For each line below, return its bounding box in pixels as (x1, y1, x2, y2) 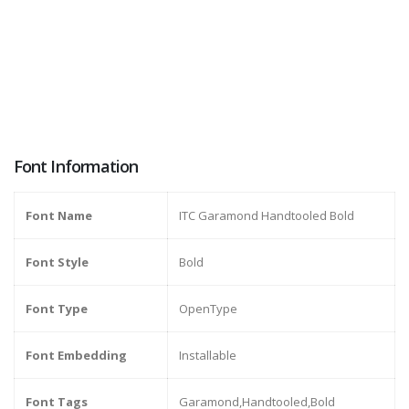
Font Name (26, 207, 92, 225)
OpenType (179, 300, 237, 318)
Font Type (26, 300, 88, 318)
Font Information (14, 155, 139, 178)
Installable (179, 347, 236, 364)
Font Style (26, 254, 89, 271)
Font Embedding (26, 347, 127, 364)
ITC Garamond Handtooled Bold (179, 207, 354, 225)
